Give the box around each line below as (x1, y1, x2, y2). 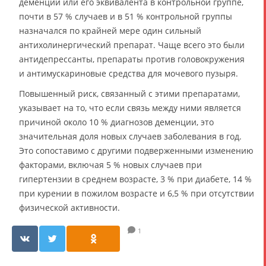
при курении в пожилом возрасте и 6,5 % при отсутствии (19, 188, 254, 199)
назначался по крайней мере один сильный (19, 25, 201, 37)
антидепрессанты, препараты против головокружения (19, 53, 245, 65)
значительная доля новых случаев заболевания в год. (19, 131, 242, 142)
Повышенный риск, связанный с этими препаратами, (19, 88, 240, 100)
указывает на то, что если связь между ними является (19, 102, 241, 114)
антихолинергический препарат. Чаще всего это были (19, 39, 245, 51)
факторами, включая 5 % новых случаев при (19, 159, 202, 171)
